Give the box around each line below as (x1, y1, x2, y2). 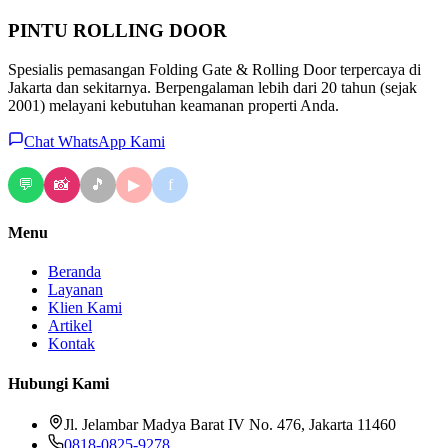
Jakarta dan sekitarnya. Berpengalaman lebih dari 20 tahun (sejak (8, 78, 417, 96)
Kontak (48, 335, 95, 353)
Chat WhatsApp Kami (24, 132, 165, 150)
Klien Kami (48, 299, 122, 317)
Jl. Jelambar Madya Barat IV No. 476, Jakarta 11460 (64, 415, 396, 433)
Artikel (48, 317, 92, 335)
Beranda (48, 263, 101, 281)
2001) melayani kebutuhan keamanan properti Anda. (8, 96, 339, 114)
